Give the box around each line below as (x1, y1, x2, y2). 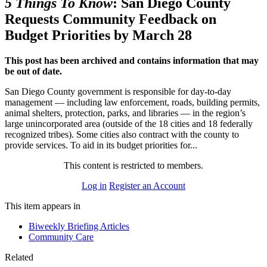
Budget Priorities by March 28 (5, 27, 192, 43)
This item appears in (5, 200, 80, 211)
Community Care (29, 231, 94, 242)
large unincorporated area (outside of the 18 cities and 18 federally (5, 118, 253, 129)
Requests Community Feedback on (5, 11, 216, 27)
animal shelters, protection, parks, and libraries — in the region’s (5, 107, 246, 118)
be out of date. (5, 66, 62, 76)
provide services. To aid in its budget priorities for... (5, 139, 197, 150)
